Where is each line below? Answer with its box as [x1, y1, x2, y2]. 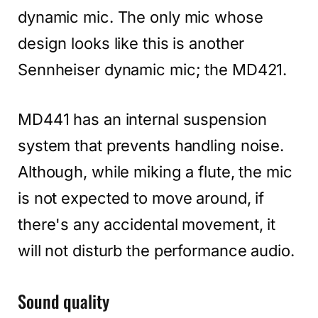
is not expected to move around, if [18, 189, 265, 208]
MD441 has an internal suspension [18, 110, 267, 129]
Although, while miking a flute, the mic [18, 163, 292, 182]
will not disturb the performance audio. [18, 241, 295, 261]
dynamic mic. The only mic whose [18, 7, 263, 26]
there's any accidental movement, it [18, 215, 276, 234]
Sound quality [18, 288, 109, 314]
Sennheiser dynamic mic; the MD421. [18, 60, 287, 79]
